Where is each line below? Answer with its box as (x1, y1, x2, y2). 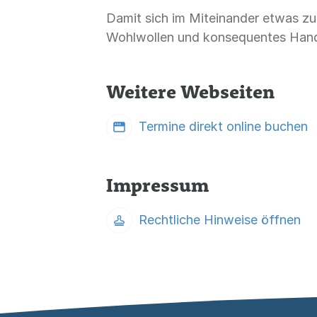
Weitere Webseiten (106, 80, 275, 104)
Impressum (106, 173, 209, 197)
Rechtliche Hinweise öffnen (139, 212, 301, 227)
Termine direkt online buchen (139, 118, 308, 134)
